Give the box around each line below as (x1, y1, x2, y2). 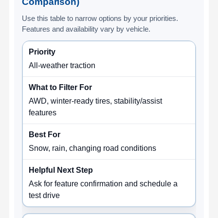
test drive (29, 191, 60, 200)
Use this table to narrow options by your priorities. (22, 14, 179, 22)
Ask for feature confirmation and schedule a (29, 179, 178, 188)
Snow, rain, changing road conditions (29, 144, 157, 152)
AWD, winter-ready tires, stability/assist (29, 96, 163, 105)
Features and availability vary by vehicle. (22, 24, 151, 33)
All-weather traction (29, 61, 96, 70)
